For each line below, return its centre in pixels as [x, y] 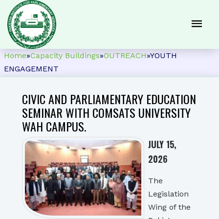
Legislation [168, 194]
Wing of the [169, 207]
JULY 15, [162, 144]
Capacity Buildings [65, 55]
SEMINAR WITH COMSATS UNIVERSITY [106, 112]
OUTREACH [125, 55]
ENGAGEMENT [31, 69]
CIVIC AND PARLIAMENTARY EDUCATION [109, 99]
